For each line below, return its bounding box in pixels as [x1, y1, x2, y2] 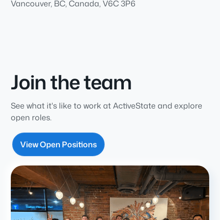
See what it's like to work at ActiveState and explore [11, 100, 203, 111]
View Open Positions [20, 138, 97, 150]
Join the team [11, 67, 132, 96]
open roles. [11, 111, 52, 123]
